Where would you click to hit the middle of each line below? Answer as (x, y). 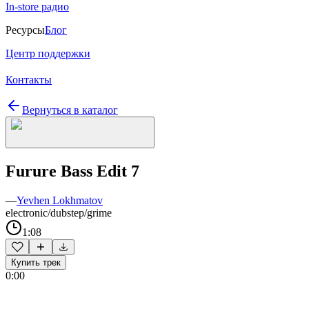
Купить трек (36, 262)
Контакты (29, 80)
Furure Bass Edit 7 (72, 171)
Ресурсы (25, 30)
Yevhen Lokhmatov (60, 200)
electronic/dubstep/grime (59, 212)
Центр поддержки (48, 53)
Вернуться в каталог (70, 110)
